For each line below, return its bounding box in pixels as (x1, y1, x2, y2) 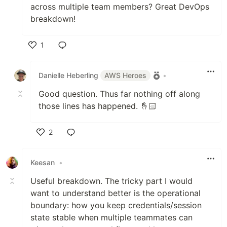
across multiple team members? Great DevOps (30, 1, 209, 12)
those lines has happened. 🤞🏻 (39, 100, 157, 111)
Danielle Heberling (39, 70, 100, 80)
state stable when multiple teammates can (30, 212, 193, 222)
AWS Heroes (104, 70, 146, 80)
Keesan (30, 158, 55, 167)
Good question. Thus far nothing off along (39, 88, 200, 99)
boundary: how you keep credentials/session (30, 200, 202, 210)
